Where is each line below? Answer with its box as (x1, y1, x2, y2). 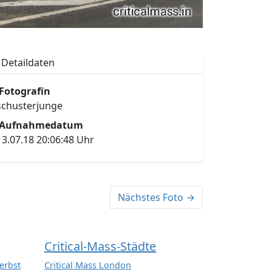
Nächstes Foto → (118, 191, 195, 205)
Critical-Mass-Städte (44, 238, 156, 255)
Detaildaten (1, 56, 55, 70)
